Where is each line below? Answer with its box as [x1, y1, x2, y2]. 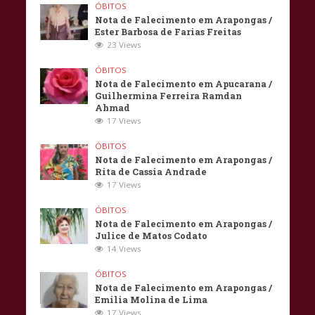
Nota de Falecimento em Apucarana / [95, 78, 273, 90]
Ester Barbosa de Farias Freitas [95, 26, 242, 38]
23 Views [107, 39, 142, 51]
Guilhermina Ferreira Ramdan [95, 90, 243, 102]
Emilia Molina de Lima [95, 294, 208, 306]
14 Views [107, 243, 142, 255]
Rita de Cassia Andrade [95, 166, 207, 178]
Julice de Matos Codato [95, 230, 208, 242]
